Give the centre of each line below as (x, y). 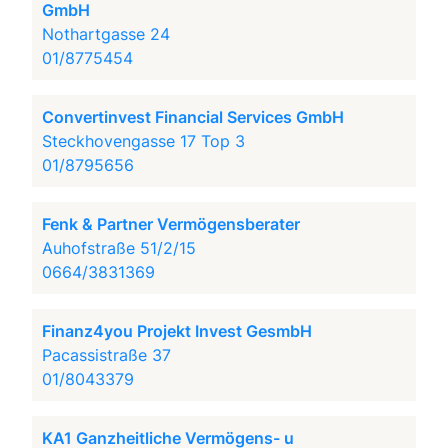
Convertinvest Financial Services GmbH (193, 117)
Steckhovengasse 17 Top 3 (144, 141)
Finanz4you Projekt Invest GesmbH (177, 331)
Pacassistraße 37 (107, 355)
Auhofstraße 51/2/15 (119, 248)
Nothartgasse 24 (106, 34)
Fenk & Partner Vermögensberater (171, 224)
